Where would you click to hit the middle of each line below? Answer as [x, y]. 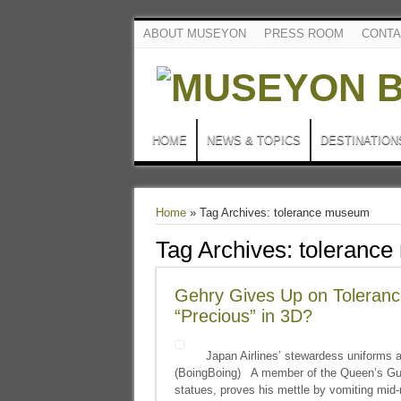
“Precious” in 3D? [243, 316]
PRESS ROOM [303, 34]
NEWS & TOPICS [253, 140]
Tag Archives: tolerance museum [284, 213]
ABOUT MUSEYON [194, 34]
